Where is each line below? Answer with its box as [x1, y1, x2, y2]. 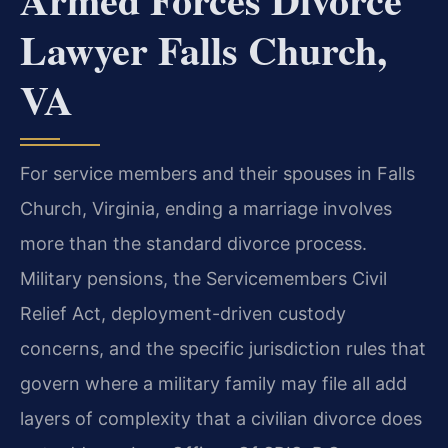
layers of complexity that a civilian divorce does [20, 408, 422, 430]
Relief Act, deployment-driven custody [20, 303, 346, 325]
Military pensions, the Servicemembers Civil [20, 268, 387, 290]
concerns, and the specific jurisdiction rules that [20, 338, 426, 360]
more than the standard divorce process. [20, 233, 367, 255]
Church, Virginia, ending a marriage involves [20, 198, 392, 220]
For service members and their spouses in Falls [20, 163, 415, 185]
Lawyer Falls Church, [20, 20, 387, 80]
